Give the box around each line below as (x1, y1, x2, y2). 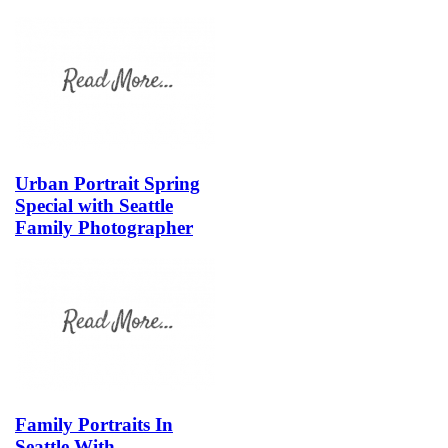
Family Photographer (15, 217, 193, 239)
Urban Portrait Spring (15, 173, 200, 195)
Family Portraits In (15, 413, 173, 435)
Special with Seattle (15, 195, 173, 217)
